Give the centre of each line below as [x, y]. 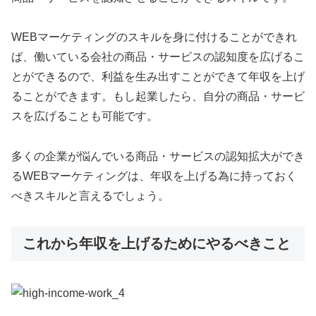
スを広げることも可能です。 [85, 116]
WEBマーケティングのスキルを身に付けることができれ [154, 37]
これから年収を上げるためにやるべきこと [157, 244]
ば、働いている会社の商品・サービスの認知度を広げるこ [158, 57]
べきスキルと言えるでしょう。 [90, 196]
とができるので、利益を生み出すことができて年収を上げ [158, 77]
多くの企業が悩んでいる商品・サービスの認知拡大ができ [158, 157]
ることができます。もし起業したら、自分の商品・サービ [158, 97]
